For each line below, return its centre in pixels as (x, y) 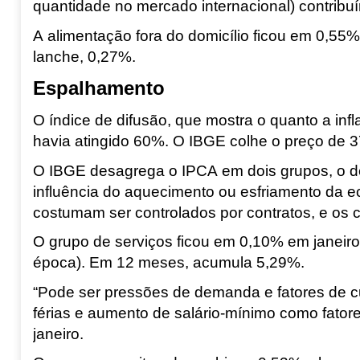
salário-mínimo (225, 313)
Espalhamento (98, 88)
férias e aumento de (103, 313)
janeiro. (58, 333)
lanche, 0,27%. (84, 56)
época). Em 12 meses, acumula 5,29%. (168, 263)
